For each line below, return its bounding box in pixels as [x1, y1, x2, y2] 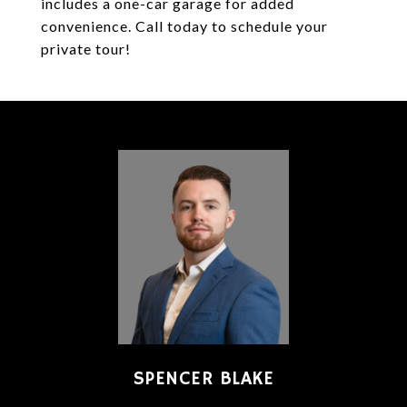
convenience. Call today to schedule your [41, 17, 328, 35]
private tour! [41, 40, 131, 57]
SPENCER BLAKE [133, 367, 274, 391]
